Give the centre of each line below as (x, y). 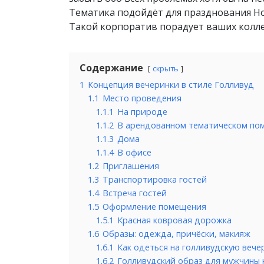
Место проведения (142, 98)
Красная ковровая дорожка (174, 220)
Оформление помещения (154, 206)
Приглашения (131, 166)
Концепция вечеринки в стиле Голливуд (171, 84)
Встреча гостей (135, 193)
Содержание (111, 67)
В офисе (134, 152)
